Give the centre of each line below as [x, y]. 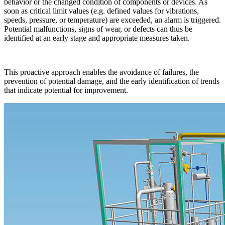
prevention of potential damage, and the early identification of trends [112, 81]
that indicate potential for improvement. [66, 90]
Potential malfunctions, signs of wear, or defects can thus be [98, 29]
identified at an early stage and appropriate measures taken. [97, 38]
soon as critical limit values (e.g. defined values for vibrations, [101, 11]
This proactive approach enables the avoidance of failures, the [101, 72]
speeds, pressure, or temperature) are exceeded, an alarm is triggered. [113, 20]
